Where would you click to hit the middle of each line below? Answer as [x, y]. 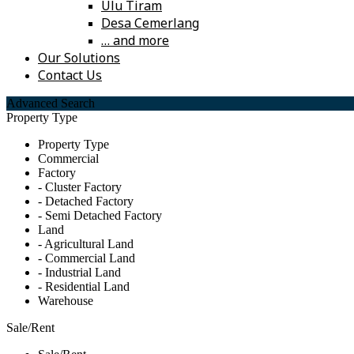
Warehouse [66, 301]
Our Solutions [79, 58]
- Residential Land [84, 287]
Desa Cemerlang [150, 23]
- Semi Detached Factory [100, 216]
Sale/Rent [30, 328]
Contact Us [70, 75]
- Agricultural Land [86, 244]
